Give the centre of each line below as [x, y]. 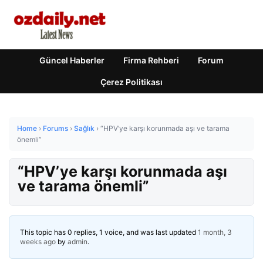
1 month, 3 [215, 232]
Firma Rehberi [151, 60]
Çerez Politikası [131, 82]
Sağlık [84, 128]
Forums [55, 128]
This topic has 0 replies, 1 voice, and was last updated [109, 232]
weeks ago [38, 242]
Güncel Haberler [72, 60]
